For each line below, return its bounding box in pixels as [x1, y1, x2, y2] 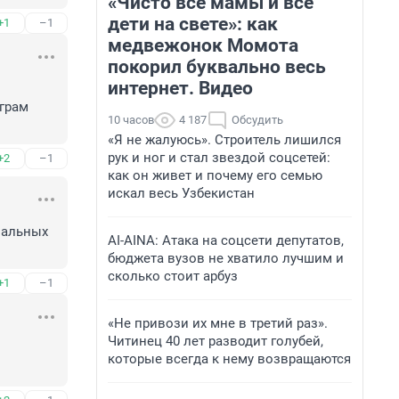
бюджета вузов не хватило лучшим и [108, 250, 344, 266]
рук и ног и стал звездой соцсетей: [108, 150, 330, 166]
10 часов [108, 113, 154, 126]
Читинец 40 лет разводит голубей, [108, 333, 323, 349]
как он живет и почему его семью [108, 167, 322, 183]
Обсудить [232, 113, 283, 126]
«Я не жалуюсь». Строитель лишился [108, 132, 341, 148]
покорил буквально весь [108, 56, 326, 77]
